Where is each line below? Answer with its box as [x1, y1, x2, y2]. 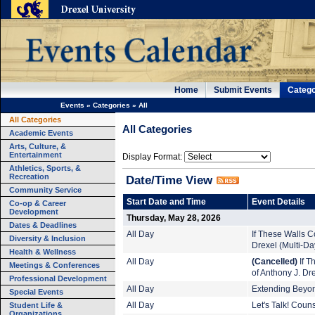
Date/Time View [126, 173, 212, 187]
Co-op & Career [9, 199, 66, 207]
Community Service [9, 186, 82, 194]
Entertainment [9, 150, 62, 159]
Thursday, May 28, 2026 [127, 214, 221, 222]
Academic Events [9, 129, 73, 137]
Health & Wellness [9, 247, 76, 256]
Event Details [252, 198, 305, 206]
